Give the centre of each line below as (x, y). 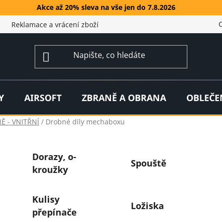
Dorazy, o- (54, 156)
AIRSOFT (43, 97)
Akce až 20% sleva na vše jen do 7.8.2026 (106, 7)
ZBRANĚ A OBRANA (124, 97)
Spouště (149, 163)
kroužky (50, 169)
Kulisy (46, 199)
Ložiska (148, 205)
